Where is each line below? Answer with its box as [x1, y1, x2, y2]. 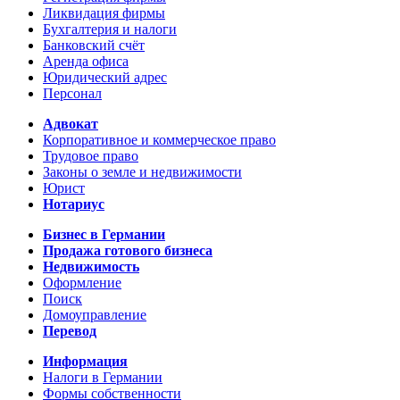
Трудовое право [43, 148, 138, 164]
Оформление [43, 275, 121, 291]
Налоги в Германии [43, 370, 162, 386]
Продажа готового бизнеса [43, 243, 212, 259]
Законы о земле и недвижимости [43, 164, 242, 180]
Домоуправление [43, 307, 146, 323]
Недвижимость [43, 259, 139, 275]
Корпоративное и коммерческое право [43, 132, 276, 148]
